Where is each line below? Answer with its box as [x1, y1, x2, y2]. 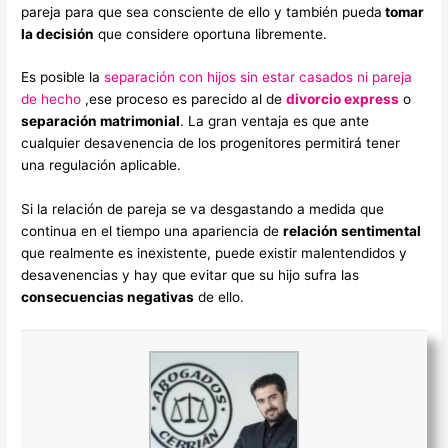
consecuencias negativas [21, 289, 195, 306]
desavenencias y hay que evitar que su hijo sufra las [21, 267, 360, 284]
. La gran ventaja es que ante [180, 113, 370, 130]
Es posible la [21, 69, 105, 86]
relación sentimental [283, 223, 422, 240]
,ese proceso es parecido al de [81, 91, 287, 108]
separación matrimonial [21, 113, 181, 130]
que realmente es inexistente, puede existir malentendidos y [21, 245, 408, 262]
